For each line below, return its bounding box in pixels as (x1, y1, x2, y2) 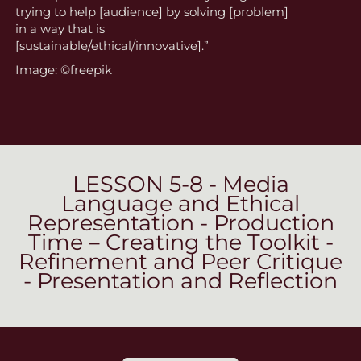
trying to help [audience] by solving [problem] (15, 4, 288, 20)
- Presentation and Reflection (23, 268, 338, 295)
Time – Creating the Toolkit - (27, 229, 334, 256)
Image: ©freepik (15, 62, 112, 78)
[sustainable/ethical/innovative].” (15, 38, 209, 54)
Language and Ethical (61, 190, 300, 218)
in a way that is (15, 21, 105, 37)
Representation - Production (27, 210, 334, 237)
